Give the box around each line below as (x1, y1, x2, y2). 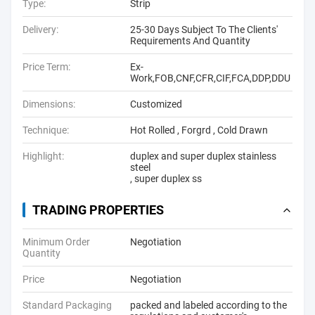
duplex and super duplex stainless (130, 150, 276, 162)
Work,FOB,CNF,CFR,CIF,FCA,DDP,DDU (130, 72, 290, 84)
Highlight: (22, 150, 64, 162)
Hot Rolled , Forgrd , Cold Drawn (130, 124, 268, 136)
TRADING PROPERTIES (32, 202, 164, 217)
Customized (130, 98, 182, 110)
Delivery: (22, 24, 58, 35)
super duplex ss (134, 173, 202, 184)
